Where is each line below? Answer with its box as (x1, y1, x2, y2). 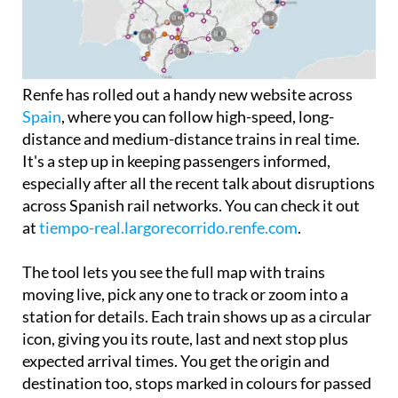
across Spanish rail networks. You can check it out (22, 195, 360, 215)
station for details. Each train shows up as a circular (22, 306, 371, 326)
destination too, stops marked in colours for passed (22, 372, 371, 393)
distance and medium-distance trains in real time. (22, 128, 360, 148)
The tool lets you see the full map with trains (22, 261, 325, 282)
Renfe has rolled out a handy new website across (22, 84, 353, 104)
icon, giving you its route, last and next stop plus (22, 328, 348, 348)
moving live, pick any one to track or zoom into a (22, 283, 348, 304)
